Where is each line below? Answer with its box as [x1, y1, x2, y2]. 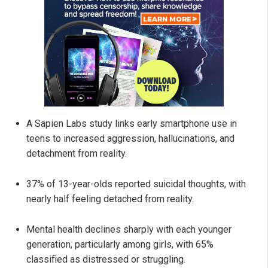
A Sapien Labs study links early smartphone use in [26, 118, 237, 130]
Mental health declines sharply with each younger [26, 224, 232, 236]
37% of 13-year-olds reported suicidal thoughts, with [26, 178, 246, 190]
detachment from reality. [26, 148, 127, 160]
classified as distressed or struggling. [26, 254, 185, 266]
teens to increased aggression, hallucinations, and [26, 133, 234, 145]
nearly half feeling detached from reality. [26, 193, 194, 205]
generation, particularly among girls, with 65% [26, 239, 214, 251]
